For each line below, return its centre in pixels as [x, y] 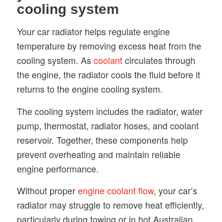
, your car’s [175, 191]
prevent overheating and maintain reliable [98, 154]
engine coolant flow [115, 191]
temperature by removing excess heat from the [109, 46]
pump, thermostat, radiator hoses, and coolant [108, 125]
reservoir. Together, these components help [102, 139]
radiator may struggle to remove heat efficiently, [110, 205]
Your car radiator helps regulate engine [93, 31]
